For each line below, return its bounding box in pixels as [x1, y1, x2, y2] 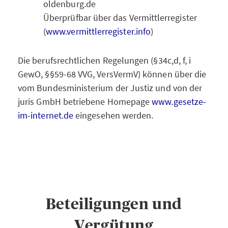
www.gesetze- [152, 96, 207, 107]
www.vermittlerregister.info [46, 25, 151, 37]
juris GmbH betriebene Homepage [18, 96, 152, 107]
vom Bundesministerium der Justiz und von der [18, 82, 203, 94]
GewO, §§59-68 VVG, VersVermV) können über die [18, 68, 207, 80]
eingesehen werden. [73, 109, 154, 121]
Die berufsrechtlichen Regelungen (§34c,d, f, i [18, 54, 191, 66]
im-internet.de [18, 109, 74, 121]
